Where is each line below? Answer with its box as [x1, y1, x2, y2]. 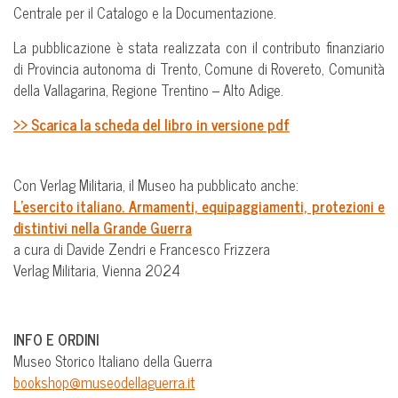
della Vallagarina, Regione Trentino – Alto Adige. [13, 78, 283, 101]
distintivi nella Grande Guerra [13, 216, 192, 239]
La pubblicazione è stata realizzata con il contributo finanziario [13, 36, 385, 59]
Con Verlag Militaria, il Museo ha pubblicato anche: [13, 173, 298, 196]
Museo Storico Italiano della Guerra [13, 349, 212, 372]
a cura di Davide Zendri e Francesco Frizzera [13, 237, 270, 260]
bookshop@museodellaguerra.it [13, 370, 195, 394]
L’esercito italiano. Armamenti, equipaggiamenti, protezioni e [13, 195, 385, 218]
